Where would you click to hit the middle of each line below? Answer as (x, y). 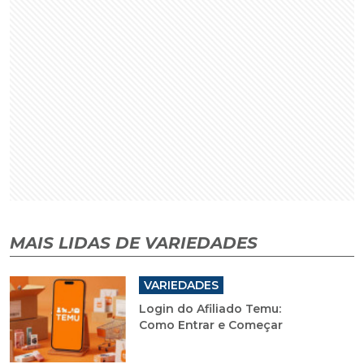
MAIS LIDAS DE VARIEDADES (134, 243)
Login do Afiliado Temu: (210, 309)
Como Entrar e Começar (210, 325)
